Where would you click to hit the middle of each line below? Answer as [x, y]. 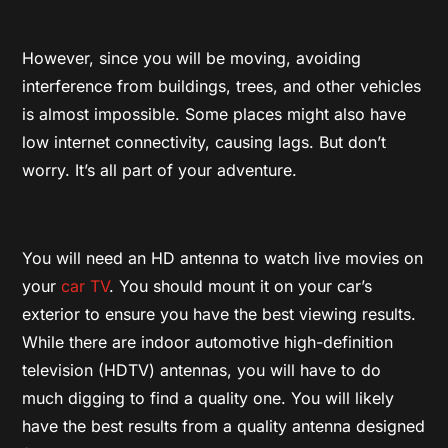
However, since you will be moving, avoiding [192, 57]
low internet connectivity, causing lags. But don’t [204, 141]
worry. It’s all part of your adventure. [160, 169]
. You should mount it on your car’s [241, 285]
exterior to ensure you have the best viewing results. [219, 313]
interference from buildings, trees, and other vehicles [222, 85]
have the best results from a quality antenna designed [224, 425]
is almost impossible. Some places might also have [214, 113]
